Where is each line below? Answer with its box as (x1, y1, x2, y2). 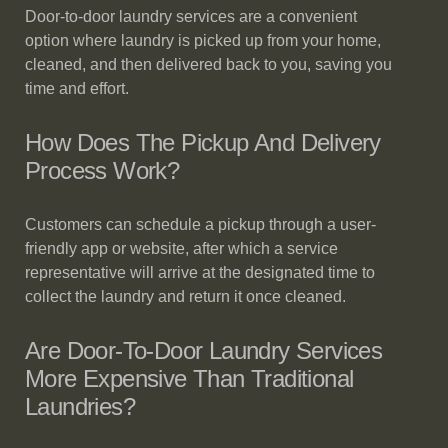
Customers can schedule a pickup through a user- (25, 216, 376, 233)
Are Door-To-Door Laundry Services (25, 337, 383, 364)
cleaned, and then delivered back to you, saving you (25, 56, 392, 73)
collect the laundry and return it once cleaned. (25, 288, 346, 305)
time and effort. (25, 80, 129, 97)
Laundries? (25, 393, 136, 420)
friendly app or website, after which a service (25, 240, 338, 257)
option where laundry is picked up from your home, (25, 32, 381, 49)
